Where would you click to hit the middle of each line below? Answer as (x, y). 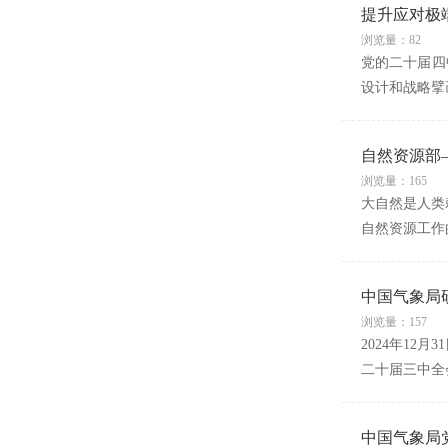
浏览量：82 (390, 40)
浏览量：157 (393, 322)
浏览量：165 (393, 181)
